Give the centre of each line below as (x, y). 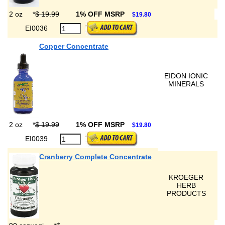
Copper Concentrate (74, 46)
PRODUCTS (186, 193)
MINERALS (186, 84)
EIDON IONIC (186, 76)
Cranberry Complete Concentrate (95, 157)
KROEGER (186, 177)
